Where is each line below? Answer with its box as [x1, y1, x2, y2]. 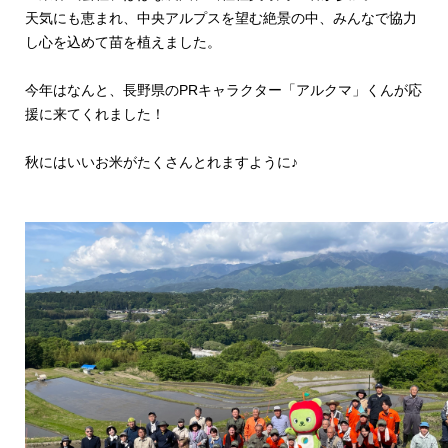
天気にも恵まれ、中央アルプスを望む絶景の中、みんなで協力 [25, 10, 417, 26]
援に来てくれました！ [25, 106, 165, 122]
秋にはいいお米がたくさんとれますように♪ [25, 154, 298, 170]
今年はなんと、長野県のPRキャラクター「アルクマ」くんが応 [25, 82, 422, 98]
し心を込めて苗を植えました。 [25, 34, 221, 50]
